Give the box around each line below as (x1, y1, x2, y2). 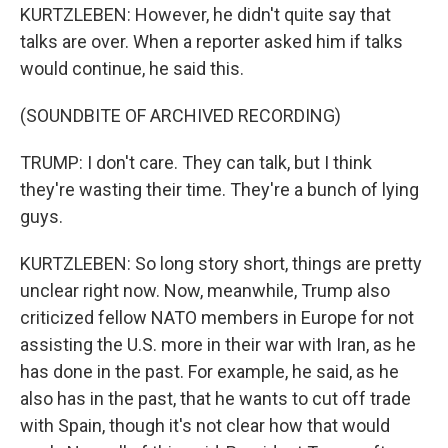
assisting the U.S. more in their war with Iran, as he (20, 334, 416, 355)
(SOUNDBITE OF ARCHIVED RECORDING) (20, 105, 341, 126)
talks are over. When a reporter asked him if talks (20, 31, 403, 52)
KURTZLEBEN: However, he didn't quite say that (20, 4, 391, 25)
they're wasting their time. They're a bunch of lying (20, 179, 419, 200)
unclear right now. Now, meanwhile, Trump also (20, 280, 390, 301)
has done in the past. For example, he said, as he (20, 361, 399, 382)
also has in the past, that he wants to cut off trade (20, 388, 411, 409)
